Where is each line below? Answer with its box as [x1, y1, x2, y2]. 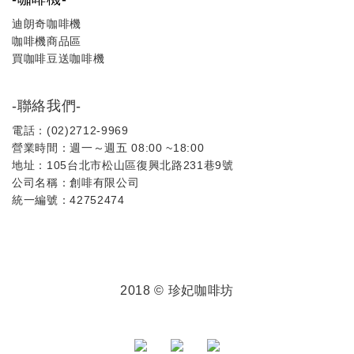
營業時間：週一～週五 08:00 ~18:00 [12, 141, 205, 154]
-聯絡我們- [12, 97, 81, 114]
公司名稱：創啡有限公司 [12, 175, 140, 189]
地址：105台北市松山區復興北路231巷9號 [12, 158, 234, 171]
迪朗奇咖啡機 [12, 17, 81, 30]
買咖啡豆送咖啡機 [12, 51, 105, 65]
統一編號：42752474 [12, 193, 125, 206]
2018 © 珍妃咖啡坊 [120, 283, 234, 297]
